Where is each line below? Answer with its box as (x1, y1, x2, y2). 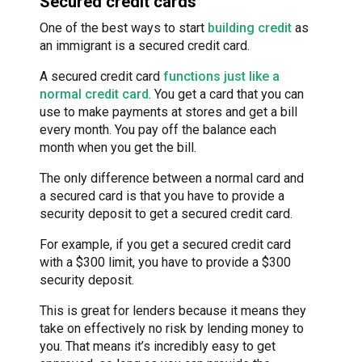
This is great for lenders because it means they (40, 303, 306, 319)
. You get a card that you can (149, 86, 304, 103)
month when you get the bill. (40, 140, 196, 156)
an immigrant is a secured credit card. (40, 38, 250, 54)
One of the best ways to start (40, 20, 208, 36)
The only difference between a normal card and (40, 170, 304, 187)
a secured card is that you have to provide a (40, 188, 284, 204)
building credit (208, 20, 292, 36)
